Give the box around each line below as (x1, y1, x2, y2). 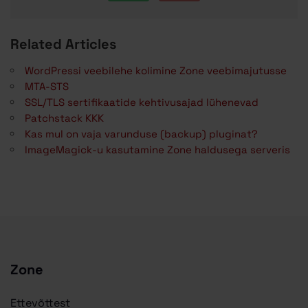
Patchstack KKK (25, 111, 104, 125)
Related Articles (10, 35, 116, 54)
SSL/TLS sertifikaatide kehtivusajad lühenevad (25, 96, 258, 109)
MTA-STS (25, 80, 69, 93)
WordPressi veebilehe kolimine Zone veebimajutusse (25, 64, 287, 78)
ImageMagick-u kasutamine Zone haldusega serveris (25, 143, 290, 157)
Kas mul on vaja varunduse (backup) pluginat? (25, 127, 258, 141)
